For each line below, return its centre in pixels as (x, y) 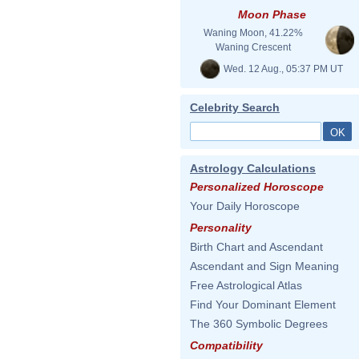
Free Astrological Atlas (246, 285)
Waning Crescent (253, 47)
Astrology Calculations (253, 168)
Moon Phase (272, 14)
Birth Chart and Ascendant (256, 247)
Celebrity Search (235, 107)
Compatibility (226, 345)
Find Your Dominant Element (263, 305)
